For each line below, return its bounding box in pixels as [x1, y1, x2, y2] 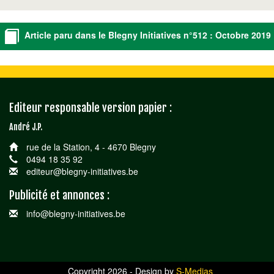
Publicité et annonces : [9, 188, 109, 202]
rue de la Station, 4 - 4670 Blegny [23, 141, 156, 153]
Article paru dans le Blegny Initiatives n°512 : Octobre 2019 [21, 29, 271, 42]
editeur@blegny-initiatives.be [23, 165, 138, 177]
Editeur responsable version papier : [9, 101, 172, 114]
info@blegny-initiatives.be [23, 207, 125, 220]
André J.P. [9, 122, 42, 132]
